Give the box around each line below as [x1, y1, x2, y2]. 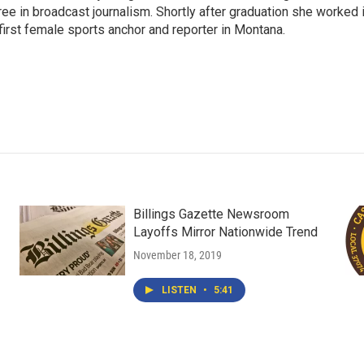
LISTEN [161, 284, 199, 296]
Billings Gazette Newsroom [132, 206, 289, 222]
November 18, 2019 [132, 249, 222, 262]
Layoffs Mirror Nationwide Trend [132, 224, 318, 240]
